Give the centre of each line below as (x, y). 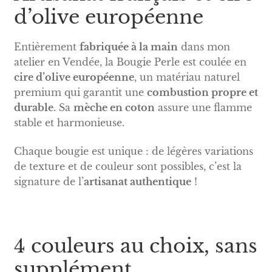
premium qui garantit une (80, 92)
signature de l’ (49, 182)
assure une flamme (203, 107)
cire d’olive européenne (74, 77)
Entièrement (46, 46)
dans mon (204, 46)
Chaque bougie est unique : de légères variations (133, 151)
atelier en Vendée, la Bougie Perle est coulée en (130, 62)
